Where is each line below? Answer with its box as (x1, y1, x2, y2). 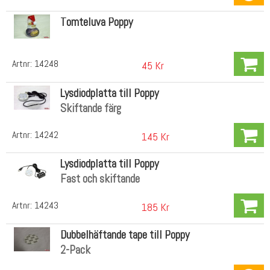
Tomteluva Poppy (60, 14, 133, 30)
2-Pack (60, 242, 90, 257)
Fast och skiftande (60, 171, 140, 187)
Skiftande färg (60, 100, 121, 116)
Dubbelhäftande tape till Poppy (60, 227, 189, 242)
